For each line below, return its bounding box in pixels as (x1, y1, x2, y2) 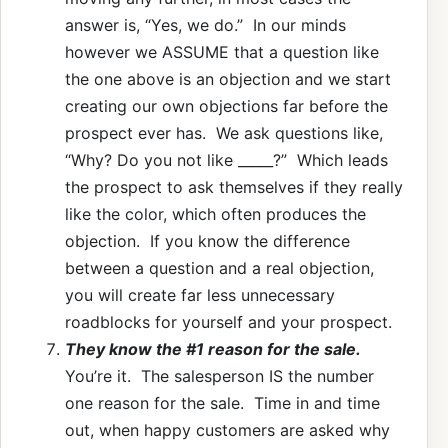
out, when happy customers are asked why (65, 419, 390, 440)
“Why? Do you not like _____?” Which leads (65, 149, 388, 170)
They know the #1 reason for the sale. (65, 338, 361, 359)
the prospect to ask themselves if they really (65, 176, 403, 197)
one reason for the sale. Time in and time (65, 392, 380, 413)
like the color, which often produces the (65, 203, 366, 224)
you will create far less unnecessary (65, 284, 335, 305)
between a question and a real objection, (65, 257, 374, 278)
